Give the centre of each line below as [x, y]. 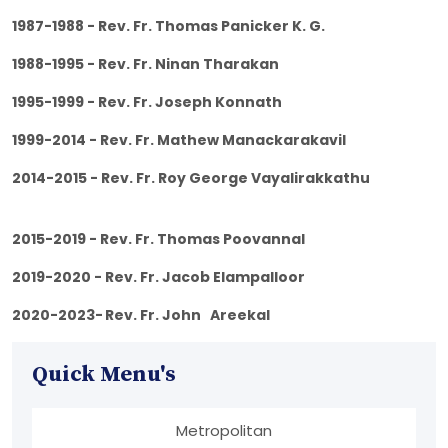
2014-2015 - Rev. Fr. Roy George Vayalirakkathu [209, 178]
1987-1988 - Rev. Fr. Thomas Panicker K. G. [216, 26]
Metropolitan [224, 431]
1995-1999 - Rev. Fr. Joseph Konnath [211, 102]
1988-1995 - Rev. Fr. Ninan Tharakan [211, 64]
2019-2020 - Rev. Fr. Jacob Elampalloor [161, 277]
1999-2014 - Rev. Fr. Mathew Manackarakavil [224, 140]
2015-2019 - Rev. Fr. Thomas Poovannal [217, 239]
